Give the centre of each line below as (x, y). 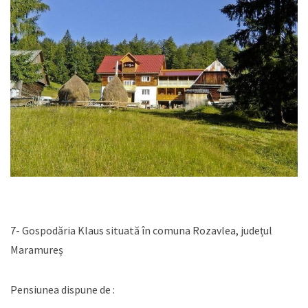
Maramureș (37, 250)
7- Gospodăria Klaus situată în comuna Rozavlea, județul (141, 230)
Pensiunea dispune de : (63, 289)
